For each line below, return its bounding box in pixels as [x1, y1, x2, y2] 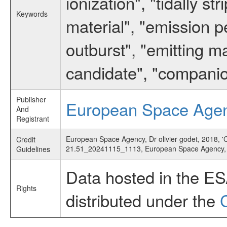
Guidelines [16, 144, 50, 154]
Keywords [16, 9, 48, 19]
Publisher [16, 94, 46, 104]
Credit [16, 134, 35, 144]
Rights [16, 183, 36, 193]
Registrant [16, 113, 49, 124]
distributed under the [65, 188, 220, 212]
